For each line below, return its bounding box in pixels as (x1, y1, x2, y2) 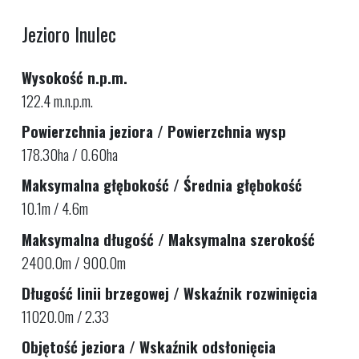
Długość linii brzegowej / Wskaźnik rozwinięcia (22, 281, 317, 304)
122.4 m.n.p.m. (22, 89, 93, 111)
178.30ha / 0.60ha (22, 143, 118, 165)
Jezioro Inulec (22, 18, 116, 48)
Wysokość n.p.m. (22, 66, 127, 88)
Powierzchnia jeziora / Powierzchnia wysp (22, 119, 286, 142)
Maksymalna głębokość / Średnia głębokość (22, 174, 302, 196)
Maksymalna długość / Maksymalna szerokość (22, 228, 315, 250)
